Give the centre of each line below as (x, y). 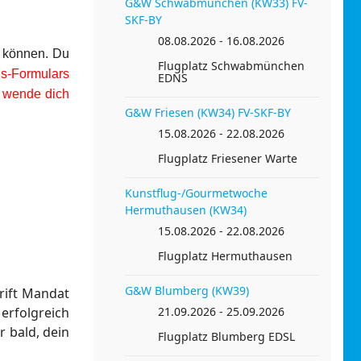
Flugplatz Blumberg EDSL (226, 336)
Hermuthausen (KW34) (186, 210)
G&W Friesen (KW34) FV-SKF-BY (208, 112)
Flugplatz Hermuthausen (225, 255)
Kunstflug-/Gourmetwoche (196, 193)
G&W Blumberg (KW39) (187, 290)
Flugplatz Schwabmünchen (231, 65)
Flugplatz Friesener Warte (228, 158)
